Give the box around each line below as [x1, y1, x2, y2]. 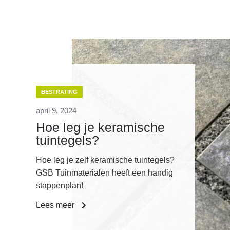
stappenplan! [36, 181, 83, 190]
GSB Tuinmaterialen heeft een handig [36, 168, 173, 178]
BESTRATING [41, 89, 78, 95]
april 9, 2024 [36, 106, 76, 116]
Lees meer [36, 201, 76, 210]
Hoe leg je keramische [36, 120, 165, 135]
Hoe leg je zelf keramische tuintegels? [36, 156, 175, 165]
